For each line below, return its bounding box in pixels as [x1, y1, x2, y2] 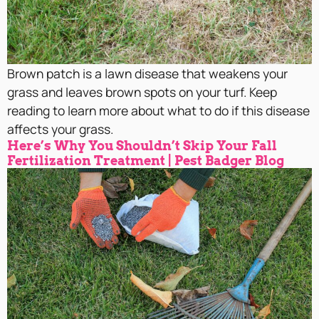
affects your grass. [7, 120, 113, 138]
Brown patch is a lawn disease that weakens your [7, 65, 288, 83]
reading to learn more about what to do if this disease [7, 102, 310, 120]
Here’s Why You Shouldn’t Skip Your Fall [7, 138, 277, 154]
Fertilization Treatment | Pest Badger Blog [7, 153, 284, 169]
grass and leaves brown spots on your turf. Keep [7, 83, 277, 101]
